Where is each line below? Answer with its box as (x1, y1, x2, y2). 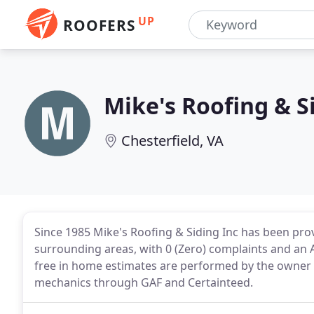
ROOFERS (63, 15, 135, 35)
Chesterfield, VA (121, 131, 224, 150)
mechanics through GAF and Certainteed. (34, 275, 253, 290)
